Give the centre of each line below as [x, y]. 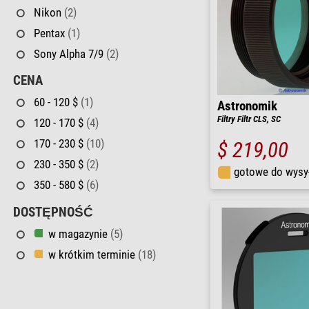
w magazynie [79, 233]
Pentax [50, 33]
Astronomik [247, 107]
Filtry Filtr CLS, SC [249, 119]
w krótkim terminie [93, 254]
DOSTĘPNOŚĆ [53, 212]
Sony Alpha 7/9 [70, 53]
